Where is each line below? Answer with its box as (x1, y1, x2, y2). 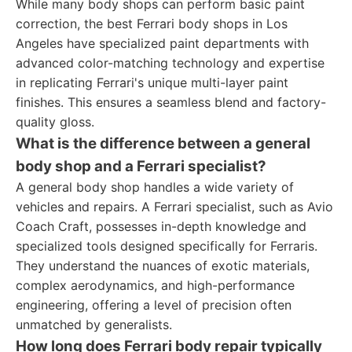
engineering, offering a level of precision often (16, 297, 291, 313)
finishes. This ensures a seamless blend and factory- (16, 94, 326, 110)
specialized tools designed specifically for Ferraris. (16, 238, 317, 254)
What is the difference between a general (16, 134, 310, 152)
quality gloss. (16, 114, 94, 130)
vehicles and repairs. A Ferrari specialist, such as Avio (16, 199, 333, 214)
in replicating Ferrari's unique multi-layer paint (16, 75, 288, 90)
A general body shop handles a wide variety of (16, 179, 294, 195)
